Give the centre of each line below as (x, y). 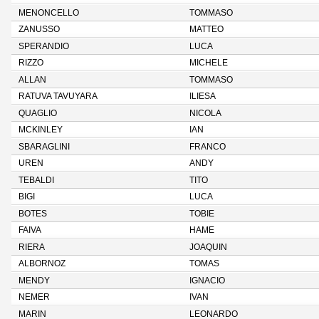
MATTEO (206, 29)
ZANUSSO (39, 29)
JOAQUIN (208, 247)
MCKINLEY (41, 130)
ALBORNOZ (42, 263)
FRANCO (208, 147)
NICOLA (205, 113)
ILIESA (203, 96)
